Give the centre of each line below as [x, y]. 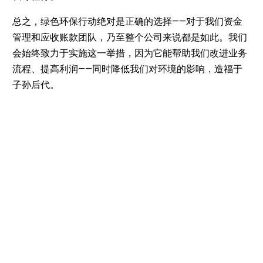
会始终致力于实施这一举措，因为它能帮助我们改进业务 [129, 53]
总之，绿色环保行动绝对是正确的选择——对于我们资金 [127, 21]
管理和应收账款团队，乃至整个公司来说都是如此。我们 [129, 37]
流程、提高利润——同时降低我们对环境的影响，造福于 [127, 69]
